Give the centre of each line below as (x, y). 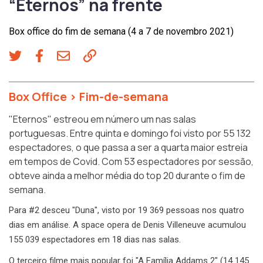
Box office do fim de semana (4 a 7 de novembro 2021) (121, 31)
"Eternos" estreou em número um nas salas (102, 119)
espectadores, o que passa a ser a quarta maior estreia (128, 147)
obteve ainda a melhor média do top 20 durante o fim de (127, 175)
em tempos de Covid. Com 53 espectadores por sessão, (131, 161)
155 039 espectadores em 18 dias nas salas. (95, 239)
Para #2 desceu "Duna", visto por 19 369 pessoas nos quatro (127, 210)
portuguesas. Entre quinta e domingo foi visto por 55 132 (130, 133)
